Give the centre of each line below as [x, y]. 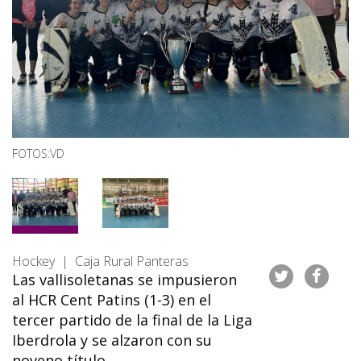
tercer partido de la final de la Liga [132, 320]
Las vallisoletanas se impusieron [124, 279]
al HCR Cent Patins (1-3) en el [112, 299]
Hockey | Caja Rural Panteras [100, 261]
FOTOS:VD [38, 154]
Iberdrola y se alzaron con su [112, 340]
